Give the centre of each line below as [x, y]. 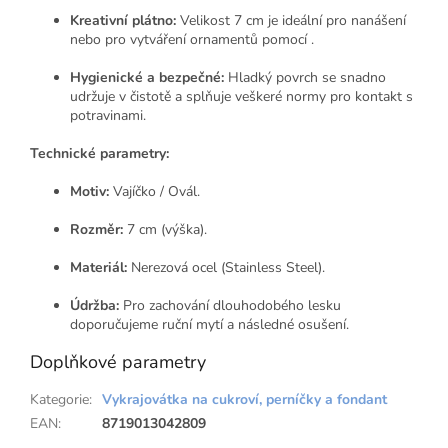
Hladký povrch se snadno [305, 77]
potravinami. [108, 115]
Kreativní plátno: [123, 20]
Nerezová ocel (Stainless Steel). [226, 267]
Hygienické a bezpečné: [147, 77]
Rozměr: [96, 229]
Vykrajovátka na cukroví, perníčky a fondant [244, 399]
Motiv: [89, 191]
